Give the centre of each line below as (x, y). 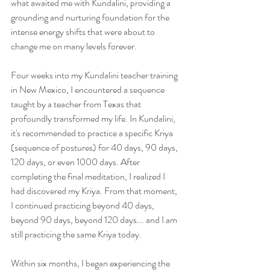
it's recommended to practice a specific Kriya (93, 133)
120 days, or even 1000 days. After (76, 162)
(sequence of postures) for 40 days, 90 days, (95, 147)
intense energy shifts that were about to (84, 32)
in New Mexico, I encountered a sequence (89, 89)
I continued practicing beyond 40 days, (83, 205)
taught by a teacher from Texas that (77, 104)
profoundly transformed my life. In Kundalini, (94, 118)
